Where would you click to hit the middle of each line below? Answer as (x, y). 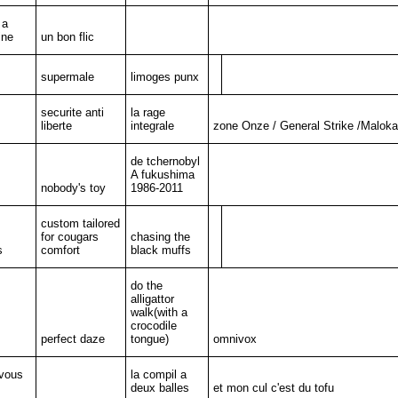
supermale (67, 77)
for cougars (69, 237)
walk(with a (159, 312)
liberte (56, 126)
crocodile (153, 326)
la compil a (158, 374)
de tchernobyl (165, 161)
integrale (152, 126)
